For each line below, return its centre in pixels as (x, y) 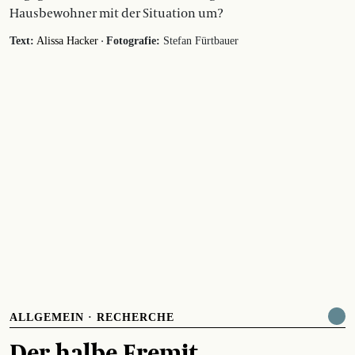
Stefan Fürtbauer (199, 40)
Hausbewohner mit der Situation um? (116, 13)
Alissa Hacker (67, 40)
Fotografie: (133, 40)
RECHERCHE (136, 317)
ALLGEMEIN (47, 317)
